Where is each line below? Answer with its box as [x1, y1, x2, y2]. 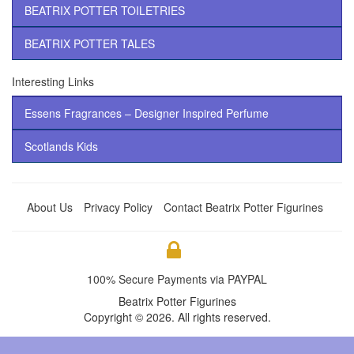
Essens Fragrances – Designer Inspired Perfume [24, 104, 269, 121]
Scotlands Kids [24, 137, 98, 154]
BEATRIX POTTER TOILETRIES [24, 2, 185, 18]
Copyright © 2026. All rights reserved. [83, 308, 271, 325]
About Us [27, 198, 73, 215]
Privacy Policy [84, 198, 153, 215]
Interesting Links [12, 73, 94, 89]
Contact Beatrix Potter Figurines [164, 198, 323, 215]
